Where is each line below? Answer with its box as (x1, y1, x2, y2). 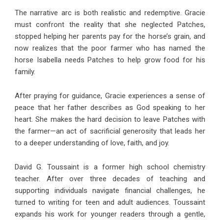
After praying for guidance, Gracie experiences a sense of (15, 91, 205, 100)
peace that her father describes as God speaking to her (15, 103, 205, 112)
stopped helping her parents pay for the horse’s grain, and (15, 31, 205, 41)
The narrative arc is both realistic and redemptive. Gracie (15, 8, 205, 17)
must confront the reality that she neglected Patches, (15, 20, 205, 29)
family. (15, 67, 35, 76)
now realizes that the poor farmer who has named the (15, 43, 205, 53)
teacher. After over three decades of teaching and (15, 174, 205, 183)
